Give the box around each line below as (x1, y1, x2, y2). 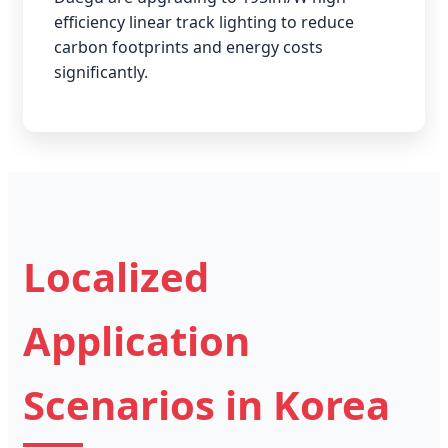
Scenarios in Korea (23, 376, 390, 432)
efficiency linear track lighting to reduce (54, 10, 354, 33)
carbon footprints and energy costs (54, 35, 323, 58)
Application (23, 312, 250, 368)
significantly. (54, 60, 148, 83)
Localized (23, 248, 209, 304)
